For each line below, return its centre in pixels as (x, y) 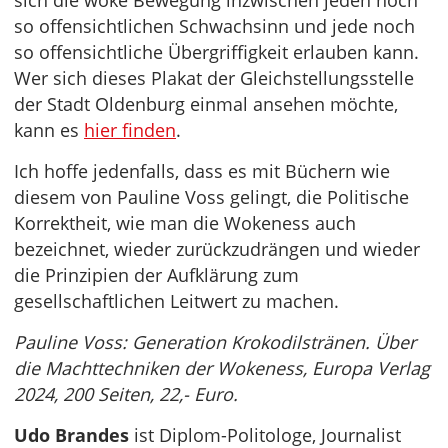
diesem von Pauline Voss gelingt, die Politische (211, 197)
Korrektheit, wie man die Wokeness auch (185, 223)
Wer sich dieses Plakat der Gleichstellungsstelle (214, 78)
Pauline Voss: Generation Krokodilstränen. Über (215, 342)
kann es (49, 130)
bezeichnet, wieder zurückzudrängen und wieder (217, 249)
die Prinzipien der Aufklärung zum (156, 275)
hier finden (130, 130)
